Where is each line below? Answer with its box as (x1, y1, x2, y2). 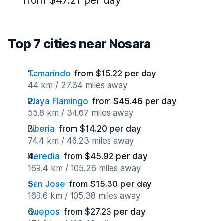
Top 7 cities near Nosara (8, 36, 151, 51)
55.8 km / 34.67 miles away (28, 108, 133, 118)
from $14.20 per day (59, 124, 141, 134)
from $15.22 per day (74, 69, 156, 78)
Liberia (28, 124, 55, 134)
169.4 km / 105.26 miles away (28, 163, 141, 173)
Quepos (28, 207, 60, 217)
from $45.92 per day (64, 151, 147, 161)
